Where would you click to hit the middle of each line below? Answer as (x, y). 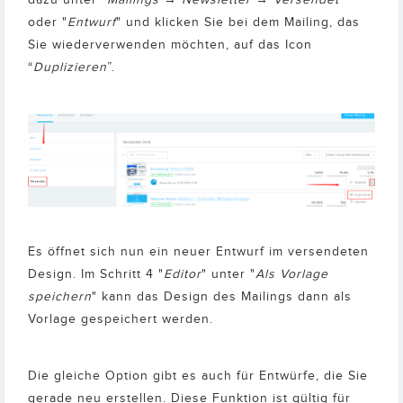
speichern (60, 297)
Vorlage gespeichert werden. (121, 320)
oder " (48, 22)
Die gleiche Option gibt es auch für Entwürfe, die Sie (198, 376)
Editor (183, 275)
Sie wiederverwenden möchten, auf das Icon (170, 45)
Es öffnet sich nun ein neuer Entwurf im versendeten (198, 252)
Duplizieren (70, 67)
